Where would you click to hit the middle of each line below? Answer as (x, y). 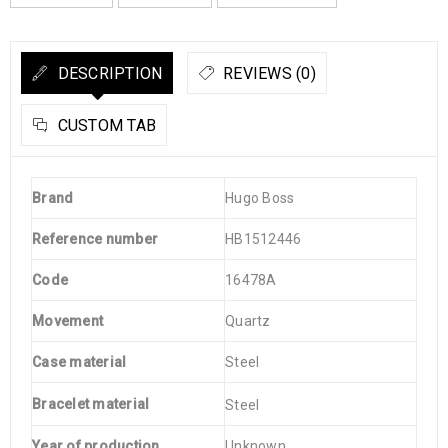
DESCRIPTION (108, 73)
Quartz (248, 321)
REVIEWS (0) (267, 73)
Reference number (95, 239)
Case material (79, 362)
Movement (67, 321)
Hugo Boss (260, 198)
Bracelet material (91, 404)
